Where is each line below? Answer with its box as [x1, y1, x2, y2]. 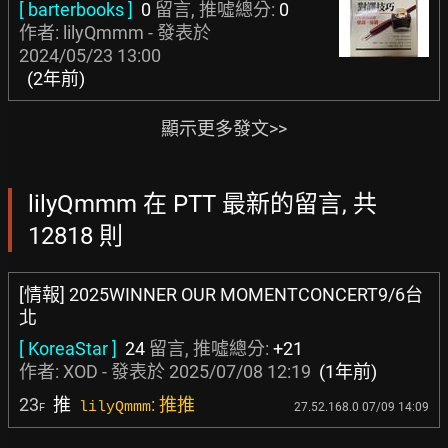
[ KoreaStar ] [19, 338, 117, 359]
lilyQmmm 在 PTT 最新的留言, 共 [28, 190, 377, 218]
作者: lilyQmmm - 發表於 [19, 22, 211, 43]
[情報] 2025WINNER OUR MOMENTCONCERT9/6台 [19, 284, 423, 305]
